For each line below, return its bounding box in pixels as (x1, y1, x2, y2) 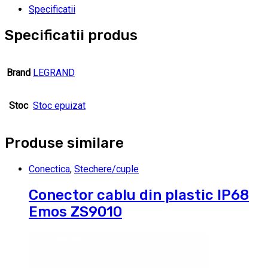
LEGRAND (33, 67, 75, 79)
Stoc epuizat (33, 100, 86, 112)
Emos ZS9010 (29, 203, 122, 220)
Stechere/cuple (74, 163, 139, 175)
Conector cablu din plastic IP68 (29, 186, 249, 203)
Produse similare (5, 135, 124, 152)
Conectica (29, 163, 70, 175)
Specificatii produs (5, 27, 138, 44)
